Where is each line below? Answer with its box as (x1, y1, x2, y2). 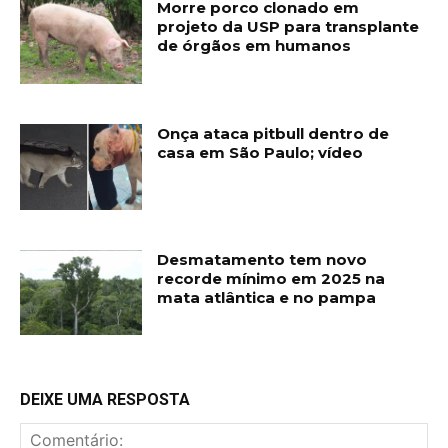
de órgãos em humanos (157, 36, 352, 56)
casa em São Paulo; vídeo (157, 143, 364, 163)
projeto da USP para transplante (157, 17, 420, 37)
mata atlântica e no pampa (157, 287, 377, 307)
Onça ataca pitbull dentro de (157, 124, 390, 144)
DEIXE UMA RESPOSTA (20, 390, 190, 410)
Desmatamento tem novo (157, 249, 368, 269)
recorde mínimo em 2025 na (157, 268, 386, 288)
